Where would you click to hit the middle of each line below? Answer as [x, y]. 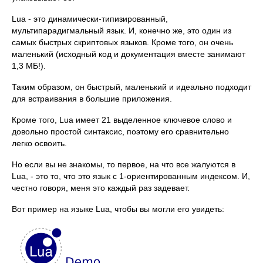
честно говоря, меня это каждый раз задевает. [101, 188]
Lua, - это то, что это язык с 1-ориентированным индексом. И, [131, 176]
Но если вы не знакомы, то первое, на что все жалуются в [124, 164]
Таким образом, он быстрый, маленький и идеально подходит [131, 87]
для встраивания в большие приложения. [92, 98]
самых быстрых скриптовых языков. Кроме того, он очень [122, 42]
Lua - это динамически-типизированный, [90, 18]
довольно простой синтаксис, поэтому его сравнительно [120, 131]
